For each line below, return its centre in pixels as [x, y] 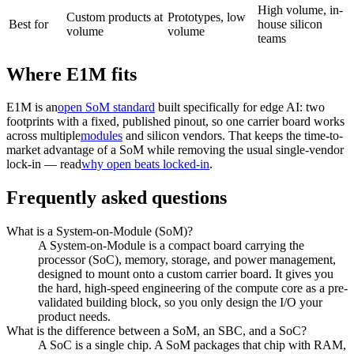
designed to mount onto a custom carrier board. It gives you [186, 274]
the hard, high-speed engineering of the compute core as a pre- [193, 288]
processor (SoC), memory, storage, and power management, [187, 260]
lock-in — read [44, 164]
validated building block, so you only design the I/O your [180, 303]
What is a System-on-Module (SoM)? [100, 232]
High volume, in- [300, 9]
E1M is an [32, 107]
